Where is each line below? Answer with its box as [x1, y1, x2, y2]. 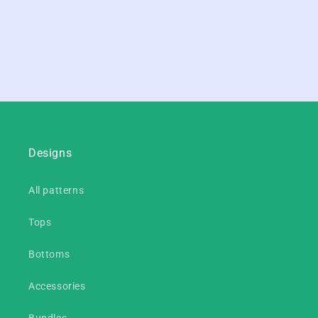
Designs [28, 146, 72, 160]
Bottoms [28, 248, 70, 260]
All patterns [28, 185, 84, 196]
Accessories [28, 280, 86, 292]
